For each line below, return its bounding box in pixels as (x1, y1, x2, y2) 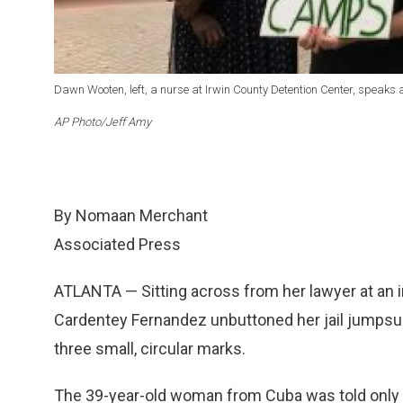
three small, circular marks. (54, 339, 246, 359)
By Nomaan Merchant (54, 206, 208, 226)
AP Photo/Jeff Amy (54, 115, 151, 130)
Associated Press (54, 235, 181, 255)
